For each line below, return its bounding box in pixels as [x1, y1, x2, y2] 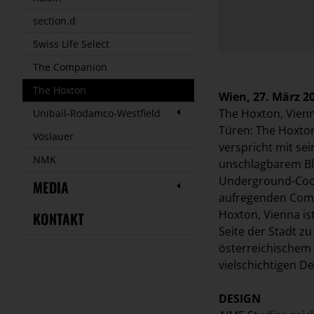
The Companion [33, 60, 107, 74]
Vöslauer [33, 130, 74, 143]
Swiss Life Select [33, 37, 109, 50]
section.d [33, 14, 76, 27]
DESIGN [219, 290, 261, 306]
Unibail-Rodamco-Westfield [33, 107, 161, 120]
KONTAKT [33, 208, 84, 229]
